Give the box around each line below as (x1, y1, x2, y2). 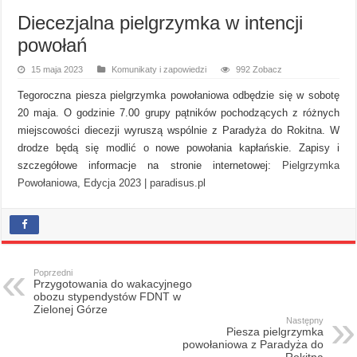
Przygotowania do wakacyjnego (33, 277, 193, 290)
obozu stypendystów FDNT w (33, 289, 182, 303)
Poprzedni (33, 267, 73, 277)
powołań (18, 33, 88, 56)
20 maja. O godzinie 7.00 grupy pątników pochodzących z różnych (18, 106, 339, 119)
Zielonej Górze (33, 302, 108, 316)
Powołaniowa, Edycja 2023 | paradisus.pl (18, 176, 206, 189)
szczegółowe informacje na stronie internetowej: (18, 159, 282, 171)
